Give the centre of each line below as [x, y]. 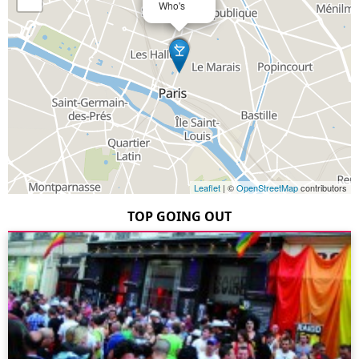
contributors [323, 188]
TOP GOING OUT [179, 217]
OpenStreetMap [267, 188]
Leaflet [207, 188]
